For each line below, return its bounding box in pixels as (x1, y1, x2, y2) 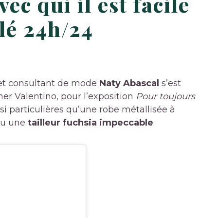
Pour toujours (136, 91, 195, 102)
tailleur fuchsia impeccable (28, 117, 153, 128)
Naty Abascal (99, 77, 159, 89)
